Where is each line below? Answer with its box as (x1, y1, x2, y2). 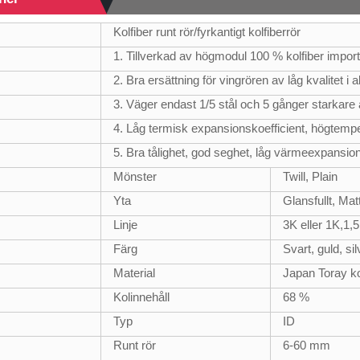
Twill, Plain (283, 169, 338, 183)
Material (113, 265, 156, 280)
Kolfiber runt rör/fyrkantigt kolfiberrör (113, 24, 301, 39)
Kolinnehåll (113, 289, 170, 304)
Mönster (113, 169, 157, 183)
